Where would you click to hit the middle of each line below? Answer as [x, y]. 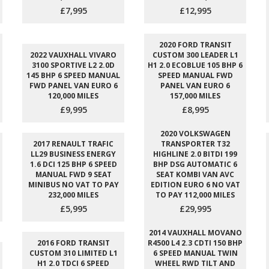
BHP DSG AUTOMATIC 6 [195, 165]
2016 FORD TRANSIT [73, 243]
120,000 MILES [73, 96]
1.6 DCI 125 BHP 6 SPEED [73, 165]
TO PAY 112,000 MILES [195, 195]
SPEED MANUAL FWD [195, 76]
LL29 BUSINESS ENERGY [73, 154]
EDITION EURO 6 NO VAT [195, 185]
